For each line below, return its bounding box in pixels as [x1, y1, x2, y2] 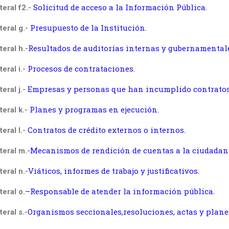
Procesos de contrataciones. [27, 63, 135, 74]
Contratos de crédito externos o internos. [27, 125, 186, 135]
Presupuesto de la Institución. [30, 22, 147, 33]
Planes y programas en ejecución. [29, 104, 159, 114]
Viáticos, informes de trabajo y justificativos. [28, 166, 199, 176]
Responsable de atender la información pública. [30, 186, 215, 196]
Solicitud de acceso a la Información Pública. [33, 2, 207, 12]
